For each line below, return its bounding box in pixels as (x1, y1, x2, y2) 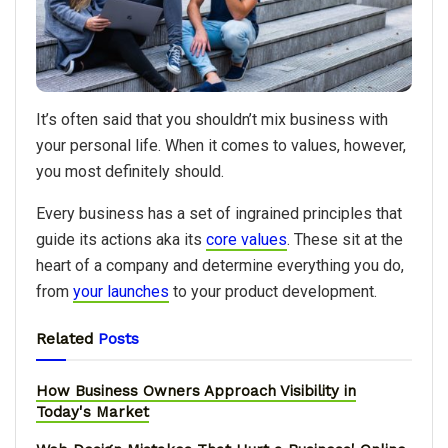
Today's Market (36, 402, 149, 421)
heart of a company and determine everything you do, (36, 255, 404, 275)
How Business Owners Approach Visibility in (36, 381, 356, 400)
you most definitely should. (36, 161, 224, 181)
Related (36, 328, 94, 348)
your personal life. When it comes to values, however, (36, 135, 406, 155)
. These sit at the (287, 229, 403, 249)
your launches (73, 281, 169, 301)
